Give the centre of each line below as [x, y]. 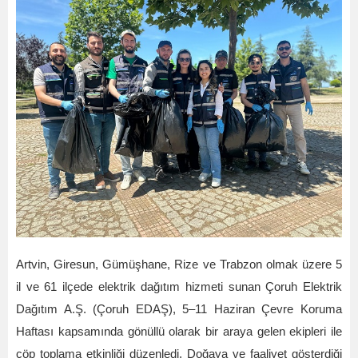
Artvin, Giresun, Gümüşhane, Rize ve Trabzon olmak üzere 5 [179, 265]
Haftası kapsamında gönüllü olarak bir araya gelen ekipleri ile [179, 332]
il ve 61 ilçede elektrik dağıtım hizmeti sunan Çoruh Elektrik [179, 287]
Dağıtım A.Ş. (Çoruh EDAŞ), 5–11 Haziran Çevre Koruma [179, 309]
